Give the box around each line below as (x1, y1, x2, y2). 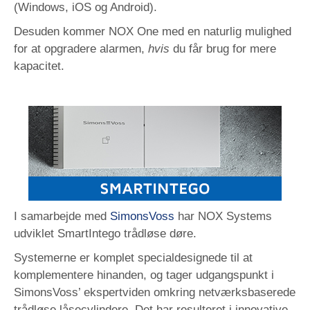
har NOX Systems (174, 209, 272, 223)
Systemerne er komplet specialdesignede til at (14, 250, 253, 264)
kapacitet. (14, 59, 64, 73)
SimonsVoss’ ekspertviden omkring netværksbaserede (14, 285, 295, 299)
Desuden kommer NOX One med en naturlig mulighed (14, 24, 291, 38)
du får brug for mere (170, 42, 276, 55)
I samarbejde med (14, 209, 110, 223)
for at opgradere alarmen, (14, 42, 148, 55)
